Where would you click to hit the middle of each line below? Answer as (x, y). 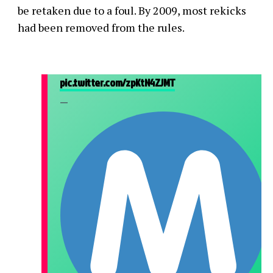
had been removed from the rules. (101, 27)
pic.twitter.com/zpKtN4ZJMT (117, 82)
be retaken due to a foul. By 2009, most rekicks (132, 10)
